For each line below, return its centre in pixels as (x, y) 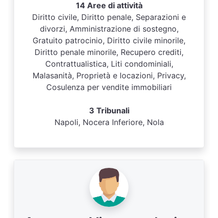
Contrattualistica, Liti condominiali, (109, 64)
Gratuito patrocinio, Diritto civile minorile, (109, 40)
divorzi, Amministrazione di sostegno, (109, 29)
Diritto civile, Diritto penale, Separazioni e (109, 17)
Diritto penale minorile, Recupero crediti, (109, 52)
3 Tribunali (109, 110)
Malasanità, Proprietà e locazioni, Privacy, (109, 75)
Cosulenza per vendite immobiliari (109, 87)
